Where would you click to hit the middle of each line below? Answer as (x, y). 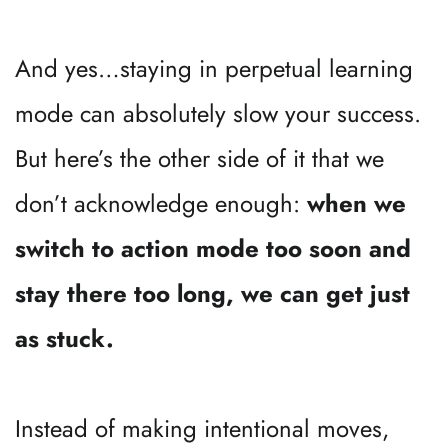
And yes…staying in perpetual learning (214, 68)
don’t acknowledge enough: (161, 203)
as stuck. (64, 338)
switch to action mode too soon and (213, 248)
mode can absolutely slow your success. (218, 113)
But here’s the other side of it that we (199, 158)
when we (356, 203)
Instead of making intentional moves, (202, 428)
